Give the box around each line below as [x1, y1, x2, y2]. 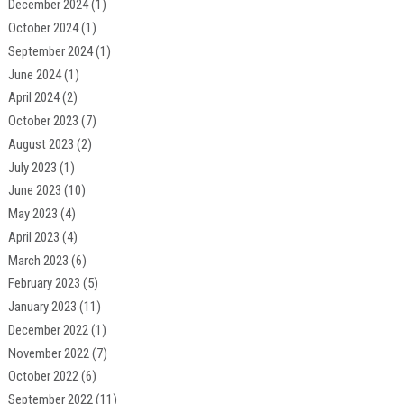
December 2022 [7, 321, 88, 338]
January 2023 [7, 298, 77, 316]
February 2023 [7, 275, 80, 292]
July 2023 [7, 159, 57, 176]
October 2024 [7, 20, 78, 37]
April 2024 [7, 89, 60, 106]
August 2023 [7, 135, 74, 152]
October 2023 [7, 113, 78, 130]
